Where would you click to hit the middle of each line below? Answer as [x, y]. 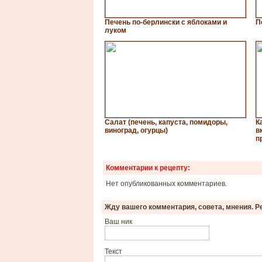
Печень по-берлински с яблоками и [166, 22]
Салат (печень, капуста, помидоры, [166, 122]
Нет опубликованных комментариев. [166, 184]
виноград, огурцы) [136, 130]
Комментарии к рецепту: [148, 168]
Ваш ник [118, 222]
